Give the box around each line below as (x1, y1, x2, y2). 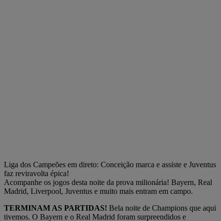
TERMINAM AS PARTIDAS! (4, 204, 107, 212)
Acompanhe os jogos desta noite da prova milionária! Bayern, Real (4, 178, 212, 186)
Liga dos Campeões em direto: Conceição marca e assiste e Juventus (4, 160, 216, 169)
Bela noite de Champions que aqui (107, 204, 216, 212)
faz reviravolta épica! (4, 169, 69, 178)
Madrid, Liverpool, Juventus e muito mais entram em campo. (4, 187, 193, 195)
